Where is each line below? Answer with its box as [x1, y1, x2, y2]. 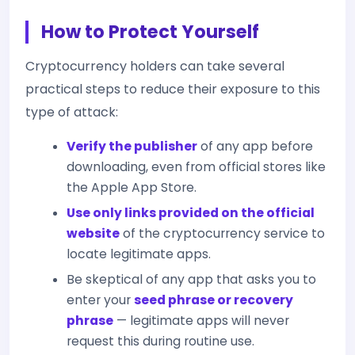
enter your [67, 292, 134, 308]
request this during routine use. [67, 333, 254, 349]
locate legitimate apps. [67, 246, 211, 262]
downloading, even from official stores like [67, 158, 326, 175]
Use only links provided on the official [67, 204, 315, 221]
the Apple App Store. [67, 179, 197, 196]
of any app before [197, 138, 313, 155]
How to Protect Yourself [41, 19, 259, 44]
